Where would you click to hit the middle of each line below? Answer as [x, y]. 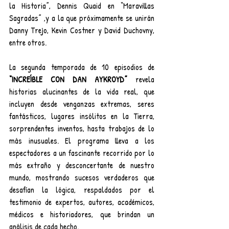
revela [145, 79]
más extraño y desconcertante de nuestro [82, 165]
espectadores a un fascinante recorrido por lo [82, 153]
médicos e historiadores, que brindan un [82, 214]
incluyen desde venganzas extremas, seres [82, 104]
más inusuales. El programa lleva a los [82, 141]
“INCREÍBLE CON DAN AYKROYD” [72, 79]
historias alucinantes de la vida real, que [82, 92]
